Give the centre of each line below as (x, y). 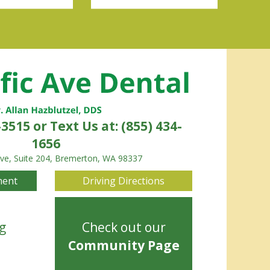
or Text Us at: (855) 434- (106, 126)
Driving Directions (124, 181)
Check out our (124, 228)
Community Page (124, 246)
